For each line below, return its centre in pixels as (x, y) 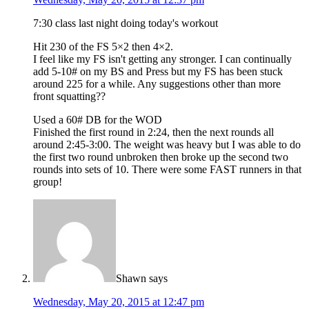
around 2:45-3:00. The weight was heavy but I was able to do (167, 144)
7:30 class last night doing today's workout (126, 23)
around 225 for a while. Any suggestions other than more (157, 83)
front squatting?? (69, 96)
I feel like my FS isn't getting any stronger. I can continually (162, 59)
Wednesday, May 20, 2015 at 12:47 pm (119, 301)
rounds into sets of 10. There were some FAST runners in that (167, 169)
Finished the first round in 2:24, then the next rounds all (153, 132)
